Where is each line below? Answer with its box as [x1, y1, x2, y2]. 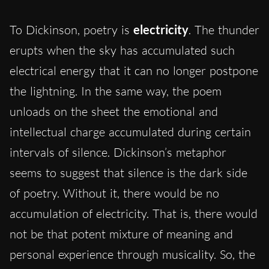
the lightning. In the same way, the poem [10, 83, 222, 98]
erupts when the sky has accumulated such [10, 42, 235, 58]
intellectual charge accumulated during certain [10, 124, 251, 139]
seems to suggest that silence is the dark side [10, 165, 247, 180]
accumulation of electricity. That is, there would [10, 205, 258, 221]
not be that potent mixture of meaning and [10, 226, 233, 241]
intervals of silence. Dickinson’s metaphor [10, 144, 226, 160]
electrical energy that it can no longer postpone [10, 62, 258, 78]
